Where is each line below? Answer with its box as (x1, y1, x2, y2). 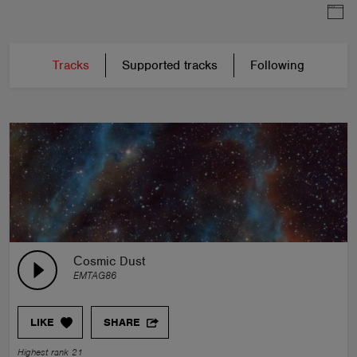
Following (250, 57, 304, 73)
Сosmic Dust (73, 253, 145, 269)
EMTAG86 (73, 269, 116, 282)
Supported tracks (122, 57, 218, 73)
